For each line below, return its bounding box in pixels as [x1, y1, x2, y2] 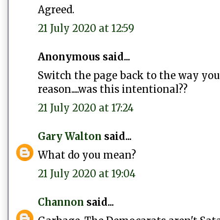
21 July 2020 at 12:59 [38, 22, 134, 35]
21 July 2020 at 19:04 [38, 167, 136, 180]
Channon [38, 196, 84, 209]
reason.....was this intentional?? [38, 83, 188, 96]
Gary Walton [38, 130, 102, 143]
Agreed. [38, 3, 74, 16]
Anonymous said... [38, 51, 130, 63]
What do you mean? [38, 149, 136, 162]
